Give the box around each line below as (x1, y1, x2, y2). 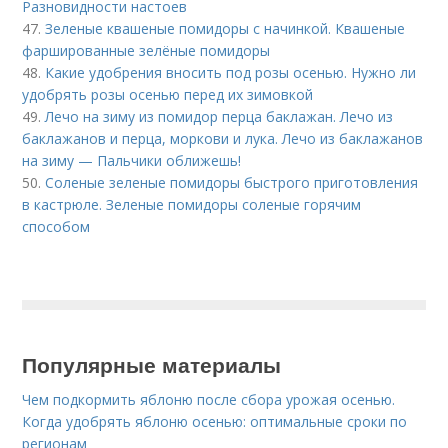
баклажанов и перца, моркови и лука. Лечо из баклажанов (22, 129, 424, 149)
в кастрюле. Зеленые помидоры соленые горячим (22, 195, 362, 215)
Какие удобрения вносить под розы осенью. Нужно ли (45, 63, 417, 83)
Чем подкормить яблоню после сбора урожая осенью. (22, 390, 396, 410)
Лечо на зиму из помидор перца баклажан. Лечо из (45, 107, 394, 127)
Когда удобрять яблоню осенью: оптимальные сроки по (22, 412, 408, 432)
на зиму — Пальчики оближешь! (22, 151, 242, 171)
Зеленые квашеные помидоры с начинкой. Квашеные (45, 19, 406, 39)
